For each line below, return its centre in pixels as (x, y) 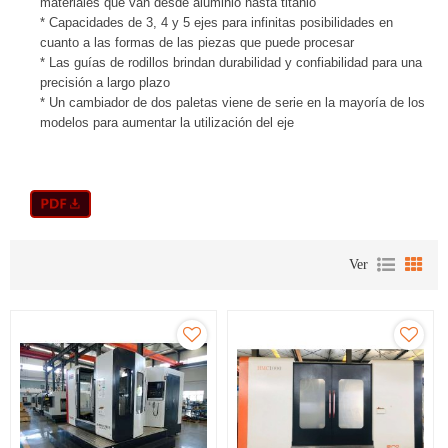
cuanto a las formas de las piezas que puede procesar (197, 42)
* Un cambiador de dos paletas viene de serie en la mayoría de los (232, 102)
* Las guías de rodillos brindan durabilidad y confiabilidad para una (231, 62)
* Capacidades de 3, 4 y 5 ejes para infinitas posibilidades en (216, 22)
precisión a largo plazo (105, 82)
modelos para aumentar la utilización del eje (167, 122)
